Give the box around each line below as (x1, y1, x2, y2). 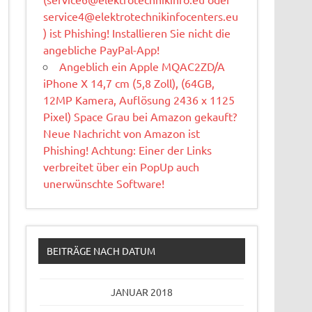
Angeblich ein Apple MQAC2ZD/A (59, 58, 226, 73)
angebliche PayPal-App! (43, 42, 160, 56)
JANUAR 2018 (110, 286, 173, 299)
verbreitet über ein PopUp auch (43, 159, 200, 173)
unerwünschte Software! (43, 175, 165, 190)
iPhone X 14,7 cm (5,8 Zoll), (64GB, (43, 75, 215, 90)
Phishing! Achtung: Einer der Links (43, 142, 212, 157)
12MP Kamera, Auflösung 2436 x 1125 (43, 92, 235, 107)
